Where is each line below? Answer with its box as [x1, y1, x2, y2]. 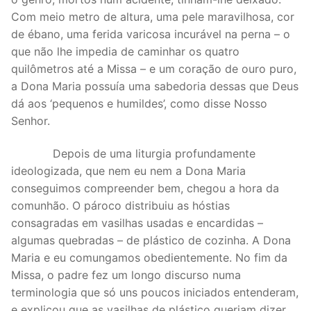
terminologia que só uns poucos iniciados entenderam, [11, 285, 299, 300]
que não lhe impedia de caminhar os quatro [11, 44, 239, 58]
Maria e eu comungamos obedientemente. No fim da [11, 251, 287, 265]
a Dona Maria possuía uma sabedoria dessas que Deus [11, 78, 299, 93]
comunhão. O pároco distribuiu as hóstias [11, 199, 230, 213]
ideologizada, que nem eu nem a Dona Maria [11, 164, 246, 178]
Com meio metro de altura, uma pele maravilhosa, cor [11, 9, 294, 24]
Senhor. [11, 113, 50, 128]
